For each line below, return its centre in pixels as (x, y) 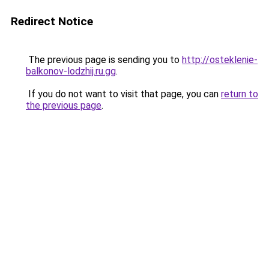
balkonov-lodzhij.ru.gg (71, 71)
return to (240, 94)
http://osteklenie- (220, 60)
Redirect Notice (52, 21)
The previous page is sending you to (104, 60)
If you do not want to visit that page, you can (123, 94)
